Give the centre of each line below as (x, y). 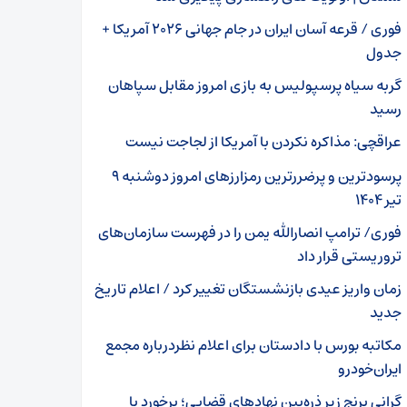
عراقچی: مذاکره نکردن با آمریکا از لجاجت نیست (263, 142)
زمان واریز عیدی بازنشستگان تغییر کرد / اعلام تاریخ (248, 289)
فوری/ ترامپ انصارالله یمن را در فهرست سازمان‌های (250, 233)
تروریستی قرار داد (349, 256)
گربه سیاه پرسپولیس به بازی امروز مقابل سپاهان (255, 85)
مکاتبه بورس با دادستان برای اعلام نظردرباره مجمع (253, 345)
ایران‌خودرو (370, 369)
